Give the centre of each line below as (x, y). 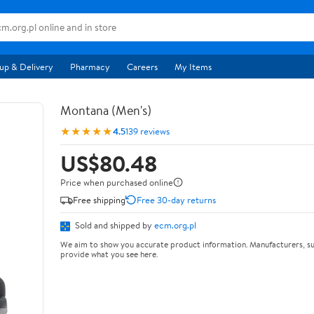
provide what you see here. (109, 254)
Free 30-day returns (176, 199)
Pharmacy (90, 67)
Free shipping (99, 199)
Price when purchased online (117, 182)
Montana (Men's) (106, 110)
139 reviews (148, 131)
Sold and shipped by (114, 225)
